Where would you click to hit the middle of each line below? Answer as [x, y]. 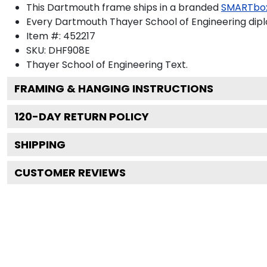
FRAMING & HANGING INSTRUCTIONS [114, 88]
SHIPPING [40, 144]
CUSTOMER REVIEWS [70, 172]
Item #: [45, 36]
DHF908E [69, 50]
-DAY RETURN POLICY [91, 116]
